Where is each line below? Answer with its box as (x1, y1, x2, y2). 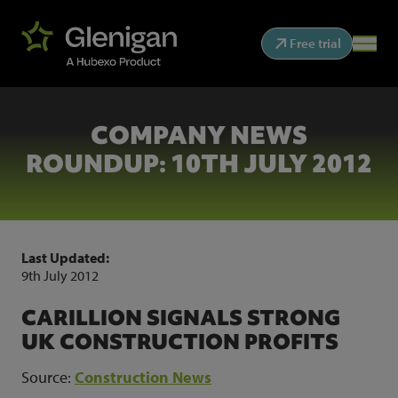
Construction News (75, 367, 211, 387)
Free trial (290, 35, 341, 52)
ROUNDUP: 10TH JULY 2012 (26, 147, 372, 180)
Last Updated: (21, 249, 109, 267)
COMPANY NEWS (91, 118, 307, 152)
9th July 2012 (21, 267, 99, 284)
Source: (21, 367, 75, 387)
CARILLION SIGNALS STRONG (21, 304, 340, 331)
